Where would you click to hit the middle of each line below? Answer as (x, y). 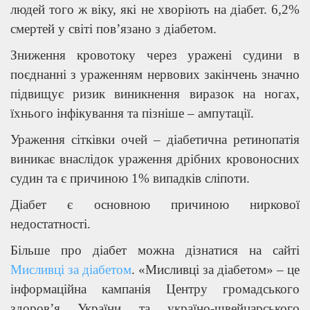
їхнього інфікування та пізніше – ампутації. (132, 113)
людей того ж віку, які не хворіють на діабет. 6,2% (155, 9)
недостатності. (51, 224)
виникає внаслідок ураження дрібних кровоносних (155, 158)
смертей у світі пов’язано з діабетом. (113, 28)
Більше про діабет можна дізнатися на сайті (155, 250)
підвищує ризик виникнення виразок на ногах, (155, 93)
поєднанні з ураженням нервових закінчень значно (155, 74)
